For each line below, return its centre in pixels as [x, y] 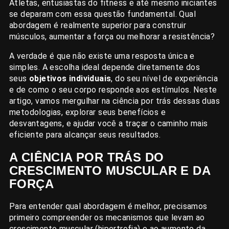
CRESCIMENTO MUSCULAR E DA [110, 170]
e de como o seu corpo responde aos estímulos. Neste [113, 90]
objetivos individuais [70, 79]
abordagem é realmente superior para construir [98, 26]
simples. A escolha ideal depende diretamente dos [105, 67]
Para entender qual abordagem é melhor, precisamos [108, 206]
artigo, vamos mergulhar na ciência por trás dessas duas [114, 101]
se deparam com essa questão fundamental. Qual [102, 14]
